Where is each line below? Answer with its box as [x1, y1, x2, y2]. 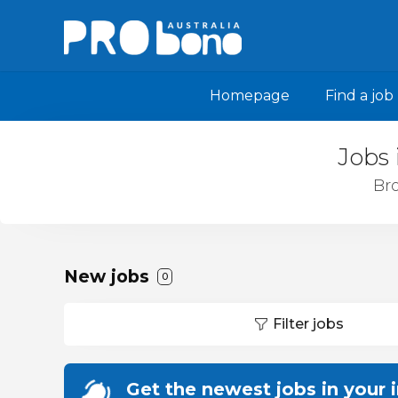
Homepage [210, 87, 290, 104]
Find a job [325, 87, 394, 104]
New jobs [64, 266, 155, 287]
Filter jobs [273, 315, 344, 332]
